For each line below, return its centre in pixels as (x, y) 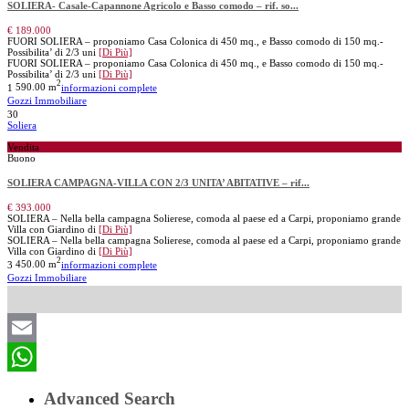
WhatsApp (38, 386)
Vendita (23, 147)
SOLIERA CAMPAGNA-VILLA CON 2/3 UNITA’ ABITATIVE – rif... (158, 182)
